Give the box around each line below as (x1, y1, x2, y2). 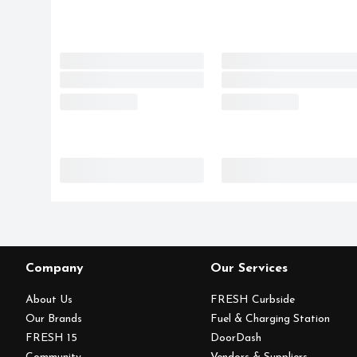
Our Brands (25, 313, 82, 326)
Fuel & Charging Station (210, 313, 331, 326)
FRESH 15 (25, 332, 77, 345)
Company (25, 262, 84, 276)
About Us (25, 294, 73, 307)
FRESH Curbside (210, 294, 296, 307)
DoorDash (210, 332, 262, 345)
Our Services (210, 262, 288, 276)
